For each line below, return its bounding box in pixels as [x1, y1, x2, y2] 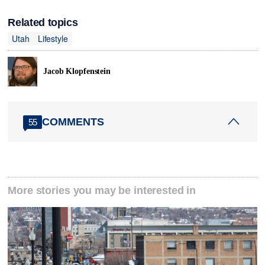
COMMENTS [42, 115, 105, 128]
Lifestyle [37, 32, 68, 44]
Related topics [8, 17, 78, 29]
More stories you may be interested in [8, 185, 196, 197]
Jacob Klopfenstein [43, 67, 111, 76]
